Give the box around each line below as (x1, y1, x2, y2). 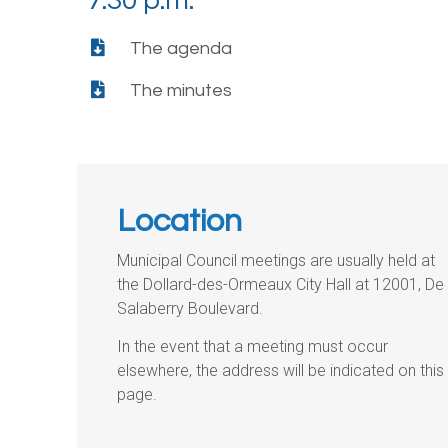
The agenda (129, 38, 232, 58)
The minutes (129, 80, 232, 100)
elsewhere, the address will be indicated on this (117, 361, 445, 381)
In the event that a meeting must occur (117, 337, 389, 357)
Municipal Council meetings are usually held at (117, 250, 436, 270)
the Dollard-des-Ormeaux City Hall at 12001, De (117, 274, 445, 294)
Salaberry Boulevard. (117, 298, 264, 318)
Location (117, 204, 243, 238)
